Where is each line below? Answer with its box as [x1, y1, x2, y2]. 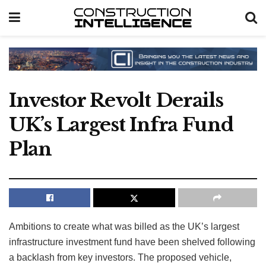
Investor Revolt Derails [9, 88, 223, 112]
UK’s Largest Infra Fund [9, 112, 233, 137]
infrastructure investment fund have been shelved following [9, 236, 255, 247]
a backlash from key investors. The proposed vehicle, [9, 252, 232, 262]
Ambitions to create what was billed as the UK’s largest [9, 221, 239, 232]
